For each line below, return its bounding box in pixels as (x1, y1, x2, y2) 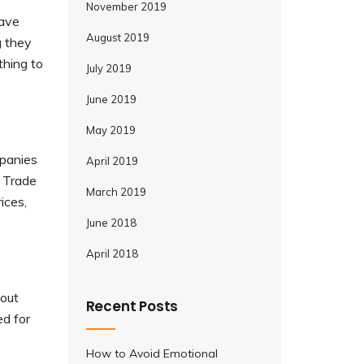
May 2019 (85, 123, 136, 136)
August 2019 (85, 31, 149, 44)
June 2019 (85, 93, 136, 106)
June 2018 (85, 216, 136, 229)
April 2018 (85, 247, 138, 260)
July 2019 (85, 62, 132, 75)
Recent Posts (85, 297, 179, 316)
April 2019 (85, 154, 138, 167)
